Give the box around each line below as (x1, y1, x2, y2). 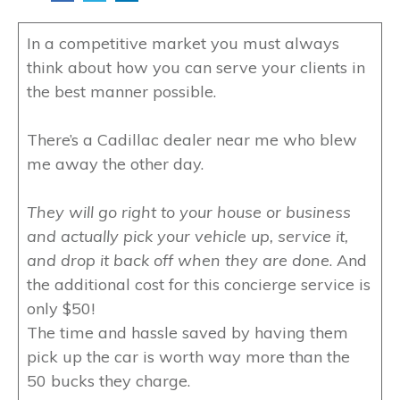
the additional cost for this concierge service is (27, 274, 371, 296)
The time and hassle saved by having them (27, 322, 348, 344)
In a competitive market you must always (27, 33, 339, 54)
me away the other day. (27, 154, 204, 175)
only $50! (27, 298, 95, 320)
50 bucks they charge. (27, 371, 190, 392)
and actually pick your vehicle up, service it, (27, 226, 348, 247)
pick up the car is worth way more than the (27, 346, 350, 368)
